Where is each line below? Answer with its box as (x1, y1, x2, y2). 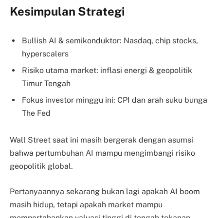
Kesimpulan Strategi (10, 4, 125, 18)
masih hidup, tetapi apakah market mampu (10, 200, 163, 209)
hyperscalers (22, 49, 69, 58)
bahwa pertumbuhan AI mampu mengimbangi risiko (10, 148, 195, 158)
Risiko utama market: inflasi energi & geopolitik (22, 65, 192, 75)
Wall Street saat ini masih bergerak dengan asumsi (10, 135, 193, 145)
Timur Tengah (22, 78, 71, 88)
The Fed (22, 108, 51, 118)
